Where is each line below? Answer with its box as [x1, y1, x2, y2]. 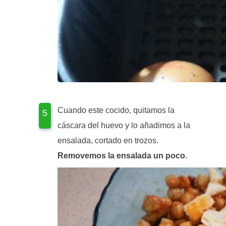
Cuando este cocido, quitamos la [58, 105, 175, 115]
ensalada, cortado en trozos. [58, 136, 158, 145]
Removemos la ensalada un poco [58, 151, 185, 160]
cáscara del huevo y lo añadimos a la [58, 121, 190, 130]
